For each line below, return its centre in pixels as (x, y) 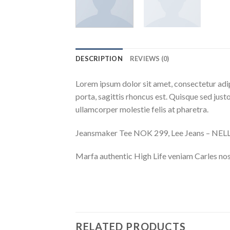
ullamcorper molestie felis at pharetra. (142, 109)
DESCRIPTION (99, 58)
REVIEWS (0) (149, 58)
